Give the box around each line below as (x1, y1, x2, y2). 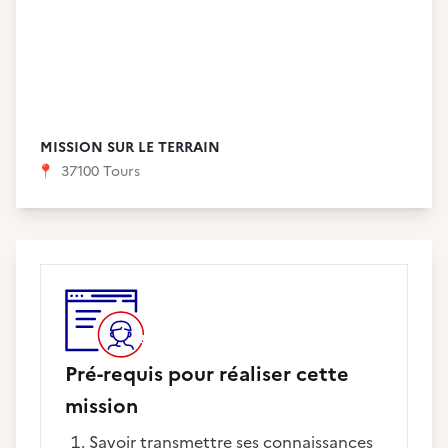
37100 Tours (57, 161, 140, 182)
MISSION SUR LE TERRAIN (40, 137, 220, 158)
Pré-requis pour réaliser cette (65, 359, 349, 389)
